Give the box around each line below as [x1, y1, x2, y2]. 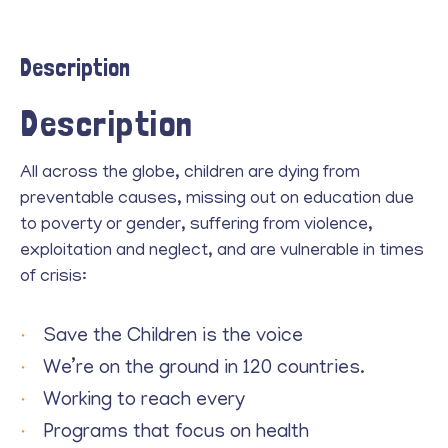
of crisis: [20, 268, 87, 288]
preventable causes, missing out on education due [20, 190, 414, 210]
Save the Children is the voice [42, 326, 303, 348]
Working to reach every [42, 390, 245, 412]
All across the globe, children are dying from [20, 164, 360, 184]
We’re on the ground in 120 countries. [42, 358, 365, 380]
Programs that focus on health [42, 422, 309, 444]
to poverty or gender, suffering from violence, [20, 216, 373, 236]
